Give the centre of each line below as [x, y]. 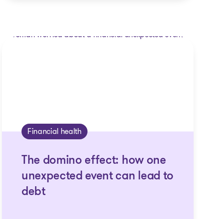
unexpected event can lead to [97, 176]
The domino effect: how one [94, 161]
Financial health [54, 131]
